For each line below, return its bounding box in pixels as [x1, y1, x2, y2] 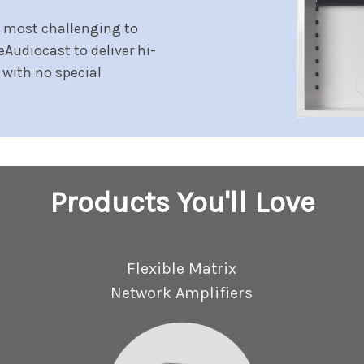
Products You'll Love [49, 185, 315, 220]
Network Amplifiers [110, 284, 253, 303]
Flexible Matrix [127, 259, 237, 279]
